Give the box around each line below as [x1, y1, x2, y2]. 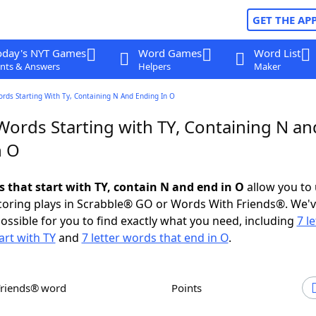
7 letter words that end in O [81, 230, 229, 245]
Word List [253, 46, 300, 60]
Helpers [138, 60, 171, 73]
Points [178, 281, 202, 295]
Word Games [138, 46, 202, 60]
